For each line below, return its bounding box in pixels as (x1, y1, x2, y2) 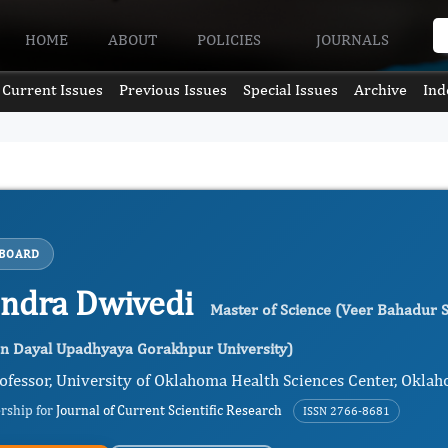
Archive (354, 80, 408, 99)
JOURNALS (315, 29, 393, 49)
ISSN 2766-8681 (303, 404, 390, 418)
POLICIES (197, 29, 266, 49)
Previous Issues (118, 80, 227, 99)
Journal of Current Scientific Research (56, 402, 282, 418)
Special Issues (243, 80, 339, 99)
